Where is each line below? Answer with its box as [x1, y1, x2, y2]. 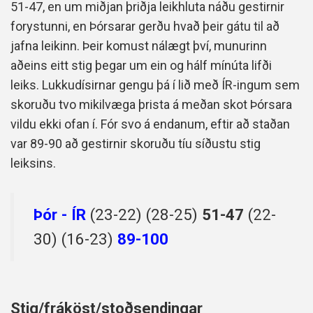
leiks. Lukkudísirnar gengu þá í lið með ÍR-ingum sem [10, 78, 300, 93]
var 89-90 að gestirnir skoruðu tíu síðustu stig [10, 136, 261, 152]
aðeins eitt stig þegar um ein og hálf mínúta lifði [10, 58, 272, 73]
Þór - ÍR [34, 205, 86, 224]
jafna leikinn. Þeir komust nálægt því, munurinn [10, 38, 267, 54]
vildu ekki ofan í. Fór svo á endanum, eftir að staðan [10, 117, 290, 132]
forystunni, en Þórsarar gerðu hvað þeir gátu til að [10, 19, 279, 34]
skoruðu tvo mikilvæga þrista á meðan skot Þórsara [10, 97, 292, 112]
